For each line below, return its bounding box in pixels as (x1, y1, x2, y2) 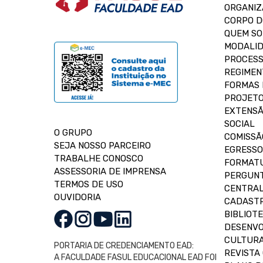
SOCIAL (224, 119, 255, 129)
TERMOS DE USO (54, 179, 123, 190)
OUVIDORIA (54, 192, 101, 203)
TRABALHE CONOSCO (54, 153, 143, 164)
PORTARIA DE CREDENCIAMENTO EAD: (54, 241, 194, 251)
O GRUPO (54, 127, 92, 138)
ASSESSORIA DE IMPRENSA (54, 166, 166, 177)
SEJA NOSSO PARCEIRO (54, 140, 151, 151)
